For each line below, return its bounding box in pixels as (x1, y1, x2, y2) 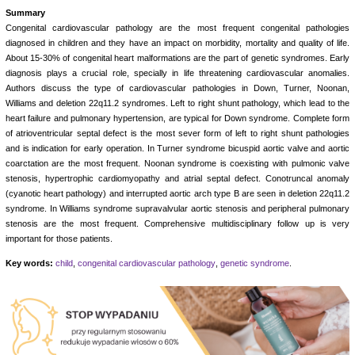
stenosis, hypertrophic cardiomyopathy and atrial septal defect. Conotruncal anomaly (5, 174, 350, 184)
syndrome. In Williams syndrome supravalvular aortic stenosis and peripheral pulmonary (5, 204, 350, 214)
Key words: (5, 258, 53, 269)
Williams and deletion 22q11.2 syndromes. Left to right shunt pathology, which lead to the (5, 98, 350, 109)
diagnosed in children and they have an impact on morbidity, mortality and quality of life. (5, 38, 350, 48)
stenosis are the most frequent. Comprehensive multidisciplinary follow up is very (5, 219, 350, 229)
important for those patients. (5, 234, 113, 244)
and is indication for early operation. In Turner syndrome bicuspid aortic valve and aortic (5, 143, 350, 154)
